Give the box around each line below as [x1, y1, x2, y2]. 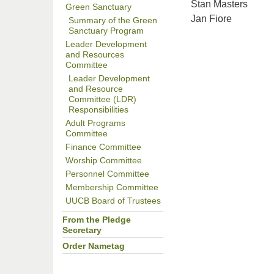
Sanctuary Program [68, 26, 144, 35]
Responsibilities [68, 105, 128, 114]
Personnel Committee [65, 169, 149, 179]
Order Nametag [62, 242, 125, 251]
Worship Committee [65, 156, 142, 165]
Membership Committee [65, 183, 158, 192]
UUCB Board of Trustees [65, 196, 161, 206]
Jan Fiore [191, 13, 232, 24]
